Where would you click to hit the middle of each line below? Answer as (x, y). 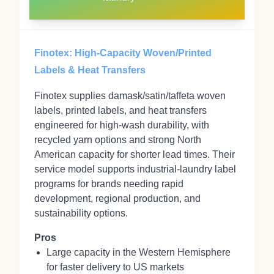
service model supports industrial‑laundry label (135, 169)
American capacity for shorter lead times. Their (135, 154)
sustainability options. (81, 213)
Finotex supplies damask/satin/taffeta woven (130, 96)
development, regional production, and (117, 198)
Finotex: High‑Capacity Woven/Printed (123, 53)
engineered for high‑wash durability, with (122, 125)
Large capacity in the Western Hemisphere (139, 252)
